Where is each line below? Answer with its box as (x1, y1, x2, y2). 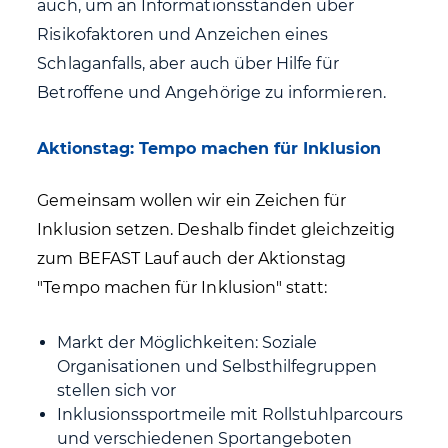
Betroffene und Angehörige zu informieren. (37, 83, 390, 102)
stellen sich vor (57, 381, 177, 400)
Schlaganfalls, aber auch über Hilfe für (37, 54, 339, 73)
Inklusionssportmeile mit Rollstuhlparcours (57, 405, 404, 424)
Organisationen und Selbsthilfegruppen (57, 357, 378, 376)
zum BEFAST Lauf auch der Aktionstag (37, 249, 347, 268)
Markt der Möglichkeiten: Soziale (57, 333, 318, 352)
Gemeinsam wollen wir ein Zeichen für (37, 191, 347, 210)
